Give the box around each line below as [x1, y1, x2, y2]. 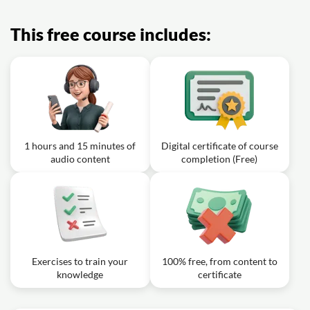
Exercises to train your [32, 255, 129, 267]
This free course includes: [10, 24, 211, 44]
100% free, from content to [161, 255, 277, 267]
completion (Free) [181, 153, 258, 165]
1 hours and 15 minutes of [24, 140, 136, 152]
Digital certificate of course [161, 140, 278, 152]
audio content [50, 153, 110, 165]
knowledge [57, 268, 104, 280]
